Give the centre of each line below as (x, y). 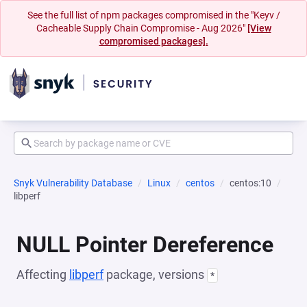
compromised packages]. (153, 41)
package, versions (155, 274)
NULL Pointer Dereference (145, 245)
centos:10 (250, 183)
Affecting (43, 274)
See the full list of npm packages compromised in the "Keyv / (153, 15)
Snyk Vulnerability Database (73, 183)
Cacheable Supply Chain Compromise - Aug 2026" (142, 28)
